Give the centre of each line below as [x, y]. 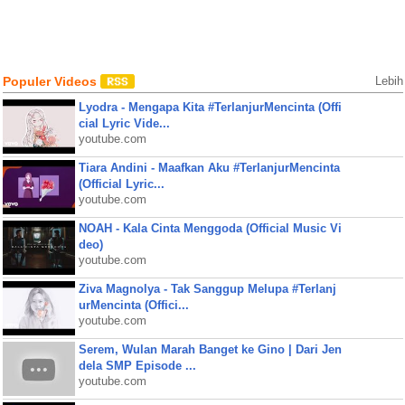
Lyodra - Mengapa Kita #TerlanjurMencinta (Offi [210, 107]
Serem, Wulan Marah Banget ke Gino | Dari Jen [210, 349]
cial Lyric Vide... [124, 123]
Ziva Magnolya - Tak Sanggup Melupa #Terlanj [207, 289]
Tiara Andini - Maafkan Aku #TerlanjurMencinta [209, 168]
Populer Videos [51, 81]
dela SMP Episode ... [137, 366]
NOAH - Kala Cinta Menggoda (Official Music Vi [210, 228]
